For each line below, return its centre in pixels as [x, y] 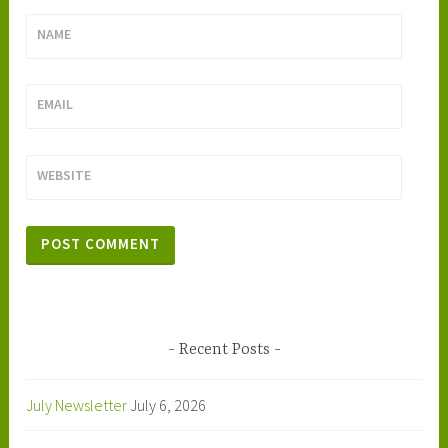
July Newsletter [77, 404]
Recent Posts [224, 350]
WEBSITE [64, 175]
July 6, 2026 [168, 404]
